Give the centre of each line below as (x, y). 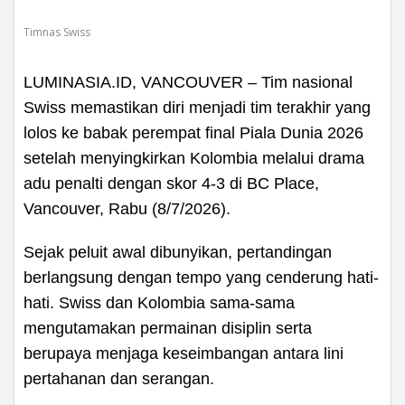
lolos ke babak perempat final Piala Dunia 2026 (193, 132)
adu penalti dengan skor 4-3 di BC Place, (171, 183)
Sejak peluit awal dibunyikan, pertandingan (178, 252)
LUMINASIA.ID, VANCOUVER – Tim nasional (188, 82)
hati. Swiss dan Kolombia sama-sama (159, 302)
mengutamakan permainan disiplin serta (168, 328)
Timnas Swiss (57, 32)
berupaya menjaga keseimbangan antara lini (184, 353)
